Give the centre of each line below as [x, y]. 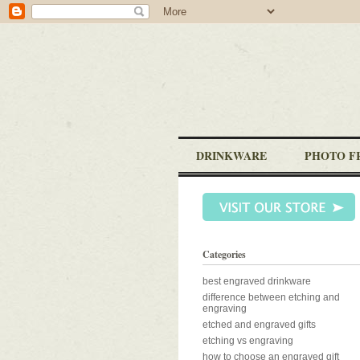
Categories [224, 254]
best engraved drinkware [257, 281]
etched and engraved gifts [259, 325]
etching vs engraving [248, 341]
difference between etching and [271, 297]
